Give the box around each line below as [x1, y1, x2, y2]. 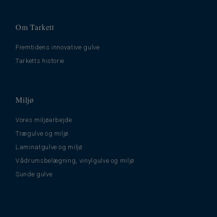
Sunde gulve [15, 170, 53, 178]
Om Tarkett [15, 21, 54, 32]
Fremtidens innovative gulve [15, 43, 100, 51]
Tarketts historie [15, 57, 65, 64]
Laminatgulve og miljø [15, 143, 82, 151]
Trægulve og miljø [15, 129, 69, 137]
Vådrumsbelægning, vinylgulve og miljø [15, 156, 135, 164]
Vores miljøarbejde [15, 116, 72, 124]
